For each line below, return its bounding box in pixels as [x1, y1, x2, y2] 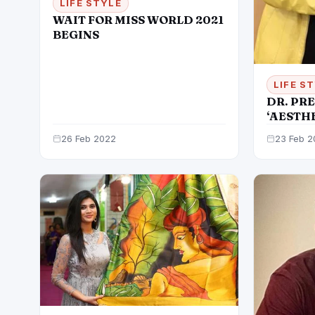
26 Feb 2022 [61, 132, 116, 144]
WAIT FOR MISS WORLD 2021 [53, 13, 224, 27]
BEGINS [53, 27, 99, 42]
